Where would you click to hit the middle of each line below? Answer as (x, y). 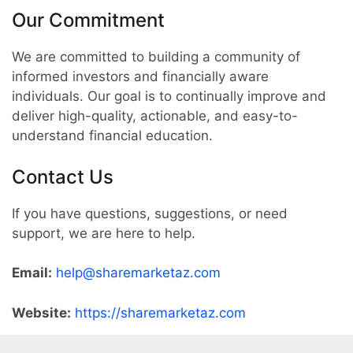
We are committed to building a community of (156, 57)
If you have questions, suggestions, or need (150, 213)
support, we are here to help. (104, 233)
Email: (32, 273)
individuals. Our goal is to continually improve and (169, 96)
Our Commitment (88, 20)
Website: (41, 312)
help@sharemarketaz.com (138, 273)
